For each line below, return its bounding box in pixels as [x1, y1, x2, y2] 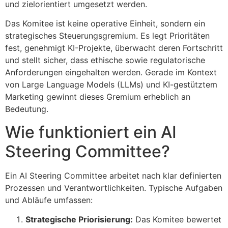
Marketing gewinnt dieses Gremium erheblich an [5, 92, 190, 102]
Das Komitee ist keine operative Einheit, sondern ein [5, 18, 205, 29]
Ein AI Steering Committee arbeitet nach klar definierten [5, 170, 221, 181]
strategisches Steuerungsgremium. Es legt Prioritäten [5, 31, 210, 41]
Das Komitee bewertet [133, 214, 221, 225]
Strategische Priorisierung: [25, 214, 133, 225]
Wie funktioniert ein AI [5, 122, 177, 142]
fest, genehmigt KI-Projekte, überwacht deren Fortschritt [5, 43, 223, 53]
